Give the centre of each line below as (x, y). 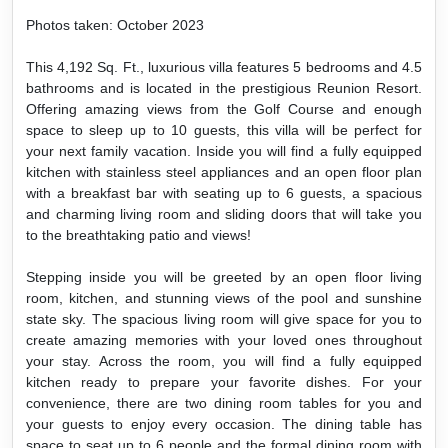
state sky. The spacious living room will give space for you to (224, 318)
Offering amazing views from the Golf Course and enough (224, 108)
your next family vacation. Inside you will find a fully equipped (224, 150)
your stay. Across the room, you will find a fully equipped (224, 360)
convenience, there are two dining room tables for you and (224, 402)
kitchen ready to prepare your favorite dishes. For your (224, 381)
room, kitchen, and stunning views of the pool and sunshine (224, 297)
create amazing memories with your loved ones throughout (224, 339)
